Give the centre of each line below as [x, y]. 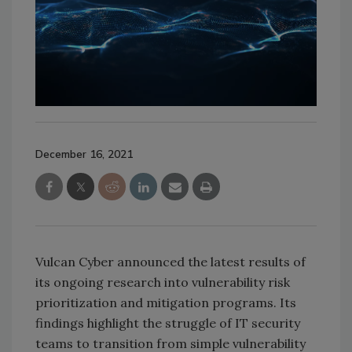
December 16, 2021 [84, 154]
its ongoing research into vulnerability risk [163, 282]
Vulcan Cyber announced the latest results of [170, 261]
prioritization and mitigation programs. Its [166, 302]
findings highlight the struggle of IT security [168, 323]
